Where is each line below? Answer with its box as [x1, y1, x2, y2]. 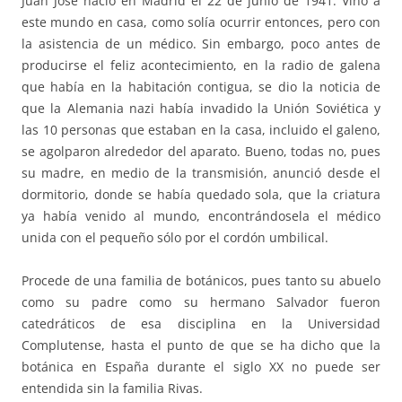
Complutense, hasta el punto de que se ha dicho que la [22, 336, 380, 354]
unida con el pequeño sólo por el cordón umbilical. [22, 229, 328, 247]
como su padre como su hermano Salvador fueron [22, 293, 380, 311]
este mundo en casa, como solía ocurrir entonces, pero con [22, 13, 380, 31]
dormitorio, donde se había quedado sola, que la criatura [22, 186, 380, 204]
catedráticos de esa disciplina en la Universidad [22, 315, 380, 333]
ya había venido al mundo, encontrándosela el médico [22, 207, 380, 225]
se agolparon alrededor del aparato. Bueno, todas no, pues [22, 143, 380, 161]
